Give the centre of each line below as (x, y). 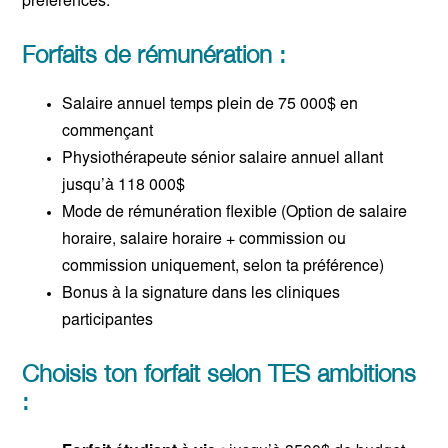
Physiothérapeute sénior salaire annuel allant (223, 159)
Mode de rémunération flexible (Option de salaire (235, 213)
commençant (108, 132)
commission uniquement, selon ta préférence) (223, 267)
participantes (108, 321)
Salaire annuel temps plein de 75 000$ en (210, 105)
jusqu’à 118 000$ (124, 186)
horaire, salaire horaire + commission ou (204, 240)
